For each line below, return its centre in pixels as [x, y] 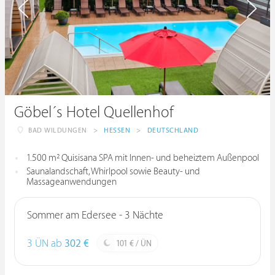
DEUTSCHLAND [172, 130]
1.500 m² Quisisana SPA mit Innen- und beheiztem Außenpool [143, 158]
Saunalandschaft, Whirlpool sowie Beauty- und [113, 172]
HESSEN [117, 130]
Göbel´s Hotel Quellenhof [94, 113]
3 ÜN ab [46, 244]
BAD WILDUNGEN [58, 130]
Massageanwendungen [72, 182]
